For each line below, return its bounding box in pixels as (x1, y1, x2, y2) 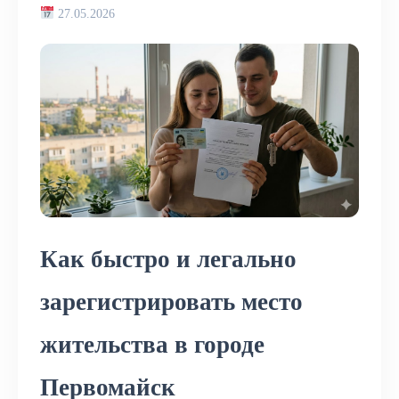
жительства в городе (40, 330, 265, 358)
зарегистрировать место (40, 288, 303, 315)
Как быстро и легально (40, 245, 297, 273)
